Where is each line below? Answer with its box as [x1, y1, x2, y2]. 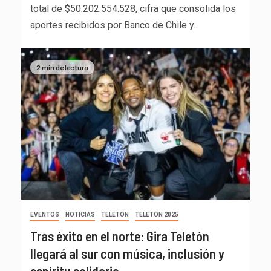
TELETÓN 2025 [135, 211, 178, 218]
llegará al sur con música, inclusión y [30, 246, 224, 262]
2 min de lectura [36, 62, 88, 71]
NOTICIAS [65, 211, 95, 218]
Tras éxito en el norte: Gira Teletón [30, 228, 209, 244]
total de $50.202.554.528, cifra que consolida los [30, 3, 236, 15]
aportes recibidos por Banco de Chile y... [30, 19, 199, 31]
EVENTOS [30, 211, 59, 218]
